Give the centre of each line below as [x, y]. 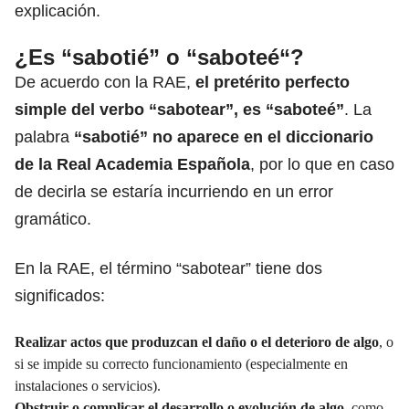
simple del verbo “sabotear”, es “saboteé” [179, 109]
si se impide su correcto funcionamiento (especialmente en [181, 363]
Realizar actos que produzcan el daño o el [145, 341]
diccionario [330, 136]
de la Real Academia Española [132, 164]
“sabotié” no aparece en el [180, 136]
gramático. [53, 219]
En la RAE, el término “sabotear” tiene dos [168, 268]
